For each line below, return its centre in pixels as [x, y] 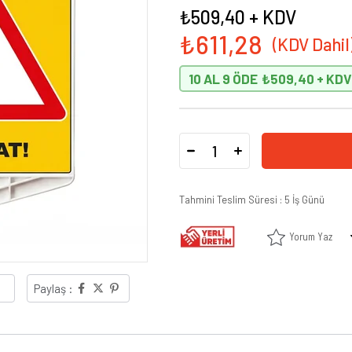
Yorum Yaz [310, 236]
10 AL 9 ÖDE [223, 79]
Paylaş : [53, 289]
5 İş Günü [304, 200]
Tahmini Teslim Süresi [228, 200]
